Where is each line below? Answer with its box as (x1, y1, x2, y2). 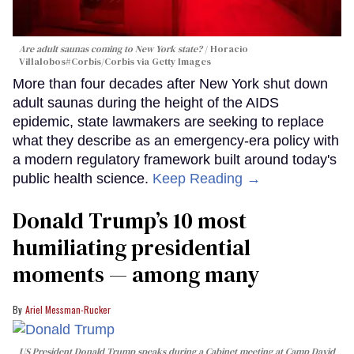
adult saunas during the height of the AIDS (13, 94, 279, 111)
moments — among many (13, 258, 259, 289)
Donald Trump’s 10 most (13, 205, 247, 235)
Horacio (210, 42, 248, 55)
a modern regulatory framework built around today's (13, 151, 337, 168)
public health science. (13, 170, 153, 186)
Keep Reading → (153, 170, 261, 186)
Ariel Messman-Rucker (25, 302, 111, 316)
